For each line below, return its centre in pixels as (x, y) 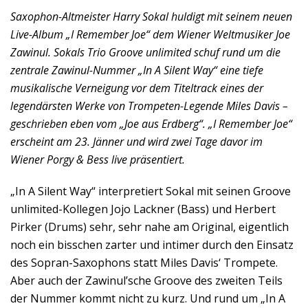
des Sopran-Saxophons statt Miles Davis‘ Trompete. (144, 263)
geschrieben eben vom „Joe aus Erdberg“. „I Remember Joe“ (151, 124)
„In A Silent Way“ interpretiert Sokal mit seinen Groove (151, 191)
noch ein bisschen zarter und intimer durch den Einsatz (152, 245)
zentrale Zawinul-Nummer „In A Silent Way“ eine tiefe (137, 70)
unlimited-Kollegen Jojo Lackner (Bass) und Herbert (143, 209)
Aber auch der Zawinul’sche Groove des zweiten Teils (146, 280)
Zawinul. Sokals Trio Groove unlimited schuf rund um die (145, 52)
